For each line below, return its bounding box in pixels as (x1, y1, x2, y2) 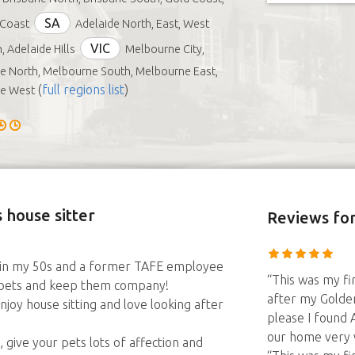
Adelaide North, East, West (74, 17, 209, 30)
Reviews (266, 208, 329, 227)
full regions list (41, 82, 124, 97)
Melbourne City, (124, 43, 204, 55)
